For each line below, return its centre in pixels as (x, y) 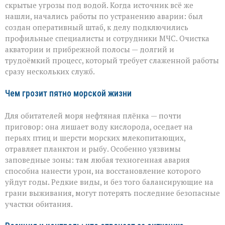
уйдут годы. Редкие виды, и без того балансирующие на (109, 182)
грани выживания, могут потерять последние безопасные (113, 193)
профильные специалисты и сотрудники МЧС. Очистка (107, 38)
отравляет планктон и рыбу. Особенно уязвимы (93, 149)
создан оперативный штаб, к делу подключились (97, 27)
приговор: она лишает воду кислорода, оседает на (99, 127)
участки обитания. (39, 204)
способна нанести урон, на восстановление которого (103, 171)
